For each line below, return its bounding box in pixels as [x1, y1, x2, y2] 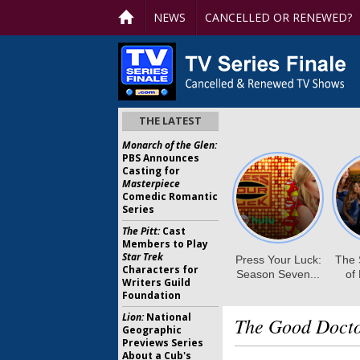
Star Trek [122, 250, 163, 264]
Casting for [122, 164, 180, 178]
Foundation [122, 288, 181, 302]
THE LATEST [139, 113, 202, 128]
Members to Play [122, 237, 208, 251]
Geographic [122, 323, 182, 337]
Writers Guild [122, 276, 190, 289]
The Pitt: [122, 224, 160, 238]
